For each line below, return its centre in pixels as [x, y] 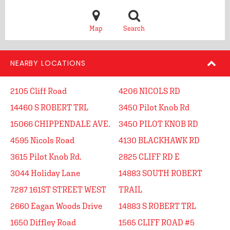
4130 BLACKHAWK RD [159, 140]
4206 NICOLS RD [149, 91]
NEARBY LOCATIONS [48, 63]
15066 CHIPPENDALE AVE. [60, 124]
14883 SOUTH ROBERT [160, 173]
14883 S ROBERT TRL [157, 206]
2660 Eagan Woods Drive [56, 206]
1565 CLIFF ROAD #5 [157, 222]
